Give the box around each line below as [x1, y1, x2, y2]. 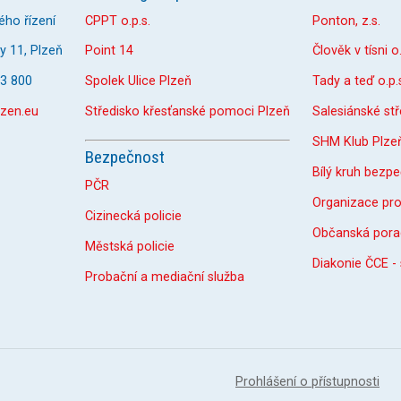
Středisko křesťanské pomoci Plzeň [85, 104, 290, 120]
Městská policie [85, 238, 175, 254]
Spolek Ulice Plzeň [85, 73, 192, 90]
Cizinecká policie [85, 208, 182, 224]
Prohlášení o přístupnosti [235, 373, 380, 389]
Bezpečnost [85, 146, 165, 167]
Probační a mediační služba [85, 269, 244, 285]
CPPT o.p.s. [85, 13, 150, 29]
